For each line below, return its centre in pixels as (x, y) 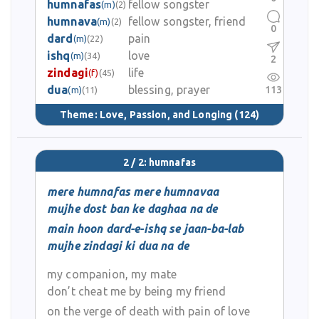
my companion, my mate (112, 274)
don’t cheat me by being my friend (136, 291)
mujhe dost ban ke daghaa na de (132, 209)
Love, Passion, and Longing (166, 114)
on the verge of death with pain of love (148, 311)
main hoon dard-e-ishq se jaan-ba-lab (146, 229)
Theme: (79, 114)
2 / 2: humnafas (159, 163)
